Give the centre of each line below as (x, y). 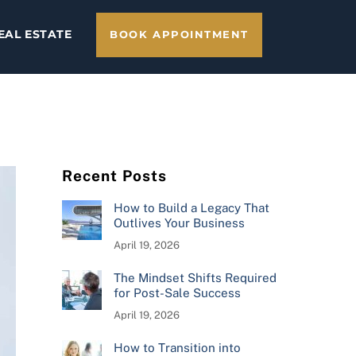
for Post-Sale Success (177, 293)
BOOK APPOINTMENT (179, 35)
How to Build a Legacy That (191, 208)
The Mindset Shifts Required (195, 278)
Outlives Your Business (179, 223)
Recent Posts (114, 176)
